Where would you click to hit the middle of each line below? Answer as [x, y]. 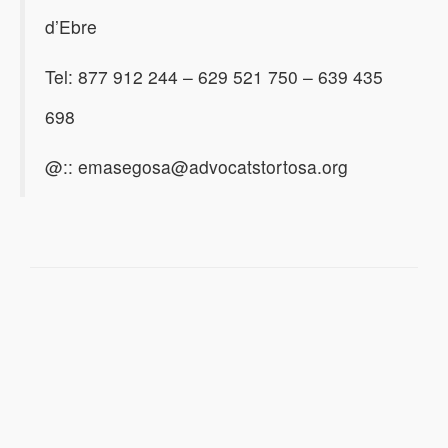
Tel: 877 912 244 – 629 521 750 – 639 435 [214, 76]
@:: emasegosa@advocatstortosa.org [196, 166]
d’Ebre [71, 26]
